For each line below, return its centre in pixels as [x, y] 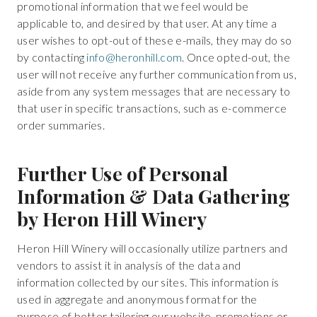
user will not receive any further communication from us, [157, 74]
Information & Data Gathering [154, 196]
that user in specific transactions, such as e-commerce [152, 108]
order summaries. [61, 125]
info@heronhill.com [134, 57]
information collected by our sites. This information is [148, 282]
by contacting [52, 57]
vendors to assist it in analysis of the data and [129, 265]
